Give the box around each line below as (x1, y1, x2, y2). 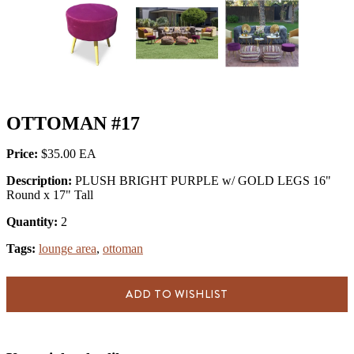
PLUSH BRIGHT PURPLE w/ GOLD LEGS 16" (75, 173, 331, 187)
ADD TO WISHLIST (126, 286, 228, 303)
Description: (6, 173, 75, 187)
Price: (6, 146, 41, 160)
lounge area (39, 241, 96, 255)
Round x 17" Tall (6, 187, 93, 201)
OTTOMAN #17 (6, 112, 140, 134)
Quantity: (6, 214, 61, 228)
